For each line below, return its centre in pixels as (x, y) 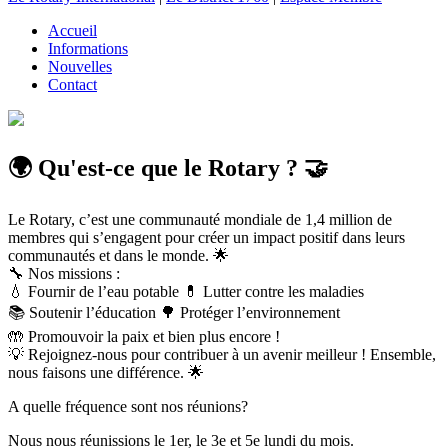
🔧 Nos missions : (64, 273)
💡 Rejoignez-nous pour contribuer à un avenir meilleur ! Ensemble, (222, 354)
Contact (72, 84)
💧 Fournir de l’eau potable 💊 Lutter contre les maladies (186, 291)
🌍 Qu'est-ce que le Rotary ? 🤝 (168, 167)
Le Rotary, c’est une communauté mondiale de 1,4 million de (200, 219)
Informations (88, 48)
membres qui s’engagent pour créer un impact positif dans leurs (206, 237)
